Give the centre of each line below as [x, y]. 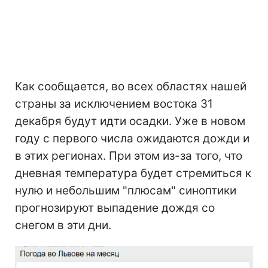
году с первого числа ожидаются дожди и [132, 138]
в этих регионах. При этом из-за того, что [129, 156]
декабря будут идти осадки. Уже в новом [130, 121]
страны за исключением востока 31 [114, 103]
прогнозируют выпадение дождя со [115, 208]
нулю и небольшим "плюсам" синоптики [126, 190]
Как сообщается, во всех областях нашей [131, 86]
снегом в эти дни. [63, 225]
